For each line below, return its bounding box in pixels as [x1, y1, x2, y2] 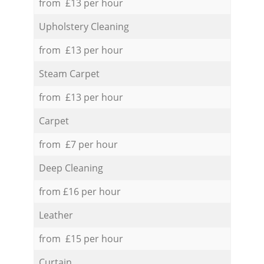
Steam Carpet [38, 67, 100, 80]
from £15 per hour [38, 232, 123, 245]
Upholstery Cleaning [38, 19, 129, 33]
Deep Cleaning [38, 161, 103, 174]
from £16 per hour [38, 184, 121, 198]
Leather [38, 208, 73, 222]
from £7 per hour [38, 137, 118, 151]
